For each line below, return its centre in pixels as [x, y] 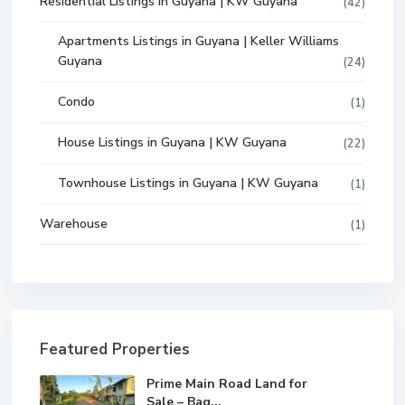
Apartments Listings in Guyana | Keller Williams [198, 41]
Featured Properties [115, 349]
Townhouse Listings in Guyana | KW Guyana [188, 183]
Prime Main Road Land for [227, 383]
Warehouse [74, 223]
